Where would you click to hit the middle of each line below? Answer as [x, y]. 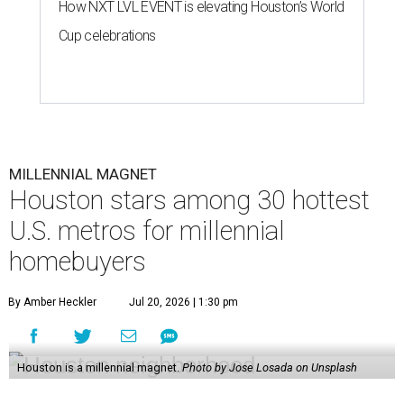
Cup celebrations [107, 36]
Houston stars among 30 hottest [189, 201]
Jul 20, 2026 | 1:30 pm [184, 303]
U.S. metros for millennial [147, 231]
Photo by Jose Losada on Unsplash [269, 368]
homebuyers [78, 262]
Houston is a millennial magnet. [99, 368]
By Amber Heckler [52, 303]
